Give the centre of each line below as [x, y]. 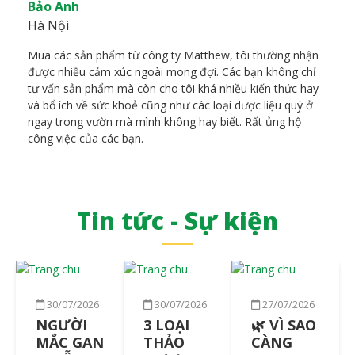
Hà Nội [48, 25]
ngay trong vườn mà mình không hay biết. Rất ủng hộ [164, 121]
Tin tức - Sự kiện [177, 220]
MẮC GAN [70, 342]
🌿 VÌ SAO [283, 324]
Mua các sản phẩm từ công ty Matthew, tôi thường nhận [173, 55]
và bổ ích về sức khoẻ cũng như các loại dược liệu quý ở [170, 105]
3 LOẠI [166, 324]
